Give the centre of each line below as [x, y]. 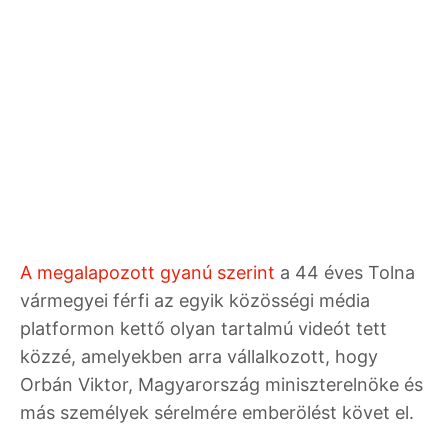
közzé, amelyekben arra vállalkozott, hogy [199, 356]
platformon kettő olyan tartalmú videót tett [203, 328]
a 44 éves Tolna [345, 272]
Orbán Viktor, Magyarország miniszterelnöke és [221, 384]
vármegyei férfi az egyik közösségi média [195, 300]
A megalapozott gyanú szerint [147, 272]
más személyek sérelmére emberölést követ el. [217, 412]
